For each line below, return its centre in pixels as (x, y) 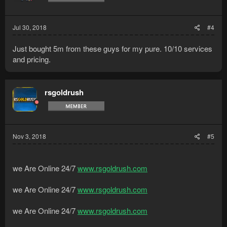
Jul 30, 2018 (30, 27)
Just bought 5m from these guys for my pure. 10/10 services (112, 48)
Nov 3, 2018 (29, 136)
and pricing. (32, 59)
